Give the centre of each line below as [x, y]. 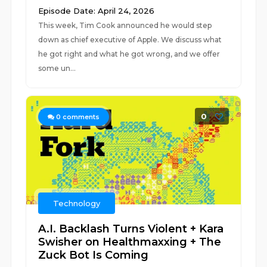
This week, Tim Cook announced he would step [125, 25]
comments [80, 117]
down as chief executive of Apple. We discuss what [130, 40]
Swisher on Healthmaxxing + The [130, 242]
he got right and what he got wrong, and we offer [129, 54]
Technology [77, 203]
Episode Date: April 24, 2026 [97, 11]
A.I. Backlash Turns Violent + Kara [131, 229]
